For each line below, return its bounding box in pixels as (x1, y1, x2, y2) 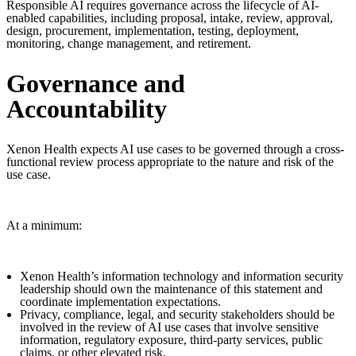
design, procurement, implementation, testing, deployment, (6, 23, 299, 37)
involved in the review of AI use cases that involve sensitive (20, 320, 319, 335)
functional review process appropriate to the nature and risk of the (6, 155, 334, 169)
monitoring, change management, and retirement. (6, 36, 251, 50)
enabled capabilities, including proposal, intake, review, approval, (6, 10, 333, 25)
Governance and (6, 69, 185, 99)
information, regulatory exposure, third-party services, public (20, 333, 323, 347)
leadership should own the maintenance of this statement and (20, 282, 323, 296)
